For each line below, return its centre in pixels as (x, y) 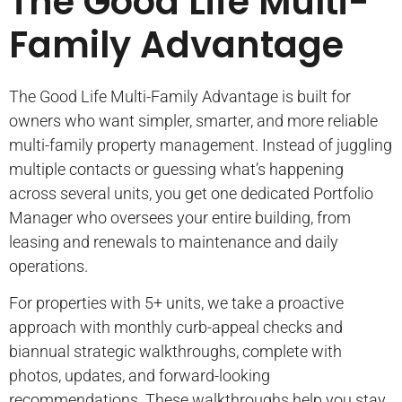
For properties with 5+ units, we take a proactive (176, 303)
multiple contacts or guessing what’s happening (176, 169)
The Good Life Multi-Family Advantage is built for (180, 96)
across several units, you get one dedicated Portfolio (191, 193)
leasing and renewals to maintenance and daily (174, 241)
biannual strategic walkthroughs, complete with (175, 352)
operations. (48, 266)
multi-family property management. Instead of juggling (201, 144)
